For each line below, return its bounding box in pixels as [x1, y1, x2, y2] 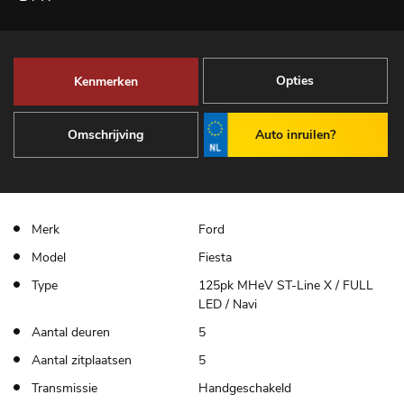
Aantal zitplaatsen [32, 352, 132, 370]
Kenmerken [73, 73, 138, 91]
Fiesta [197, 249, 232, 267]
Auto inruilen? [254, 126, 335, 144]
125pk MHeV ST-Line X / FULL [197, 277, 373, 295]
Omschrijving [68, 126, 144, 144]
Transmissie [32, 380, 97, 398]
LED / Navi [197, 296, 257, 314]
